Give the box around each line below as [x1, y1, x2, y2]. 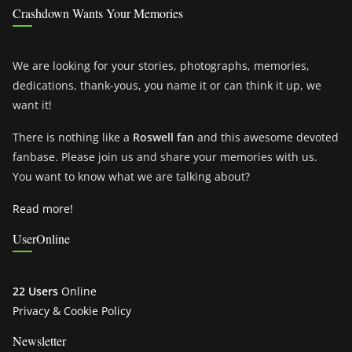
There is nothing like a [13, 130, 133, 145]
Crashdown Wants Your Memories [13, 5, 183, 22]
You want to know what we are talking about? [13, 169, 250, 185]
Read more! [13, 201, 73, 217]
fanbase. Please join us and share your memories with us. [13, 149, 317, 165]
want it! [13, 97, 52, 113]
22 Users [13, 284, 58, 299]
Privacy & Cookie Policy [13, 303, 131, 319]
